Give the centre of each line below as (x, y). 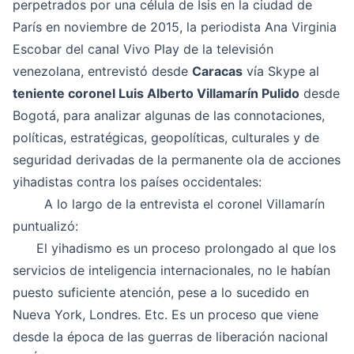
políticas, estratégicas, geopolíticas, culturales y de (166, 137)
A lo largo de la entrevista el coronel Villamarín (169, 204)
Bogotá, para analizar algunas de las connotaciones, (169, 115)
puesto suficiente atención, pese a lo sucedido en (161, 292)
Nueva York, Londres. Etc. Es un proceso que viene (166, 314)
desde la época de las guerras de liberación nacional (170, 337)
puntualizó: (45, 226)
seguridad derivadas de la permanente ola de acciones (177, 160)
